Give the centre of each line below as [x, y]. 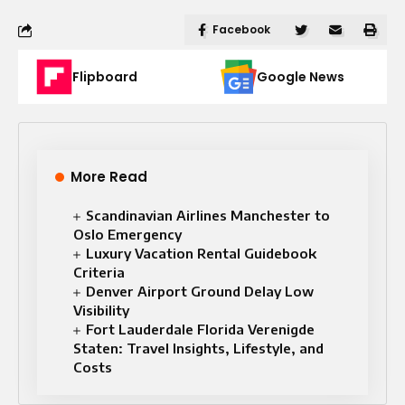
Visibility [101, 310]
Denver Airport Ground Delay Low [200, 291]
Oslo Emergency [127, 234]
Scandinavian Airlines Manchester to [208, 215]
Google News [301, 77]
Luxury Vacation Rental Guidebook [202, 253]
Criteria [99, 272]
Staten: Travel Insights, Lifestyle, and [198, 348]
